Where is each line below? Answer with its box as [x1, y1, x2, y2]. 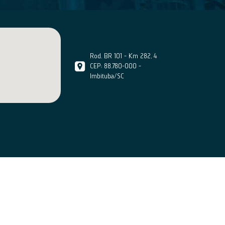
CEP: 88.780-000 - [89, 62, 141, 70]
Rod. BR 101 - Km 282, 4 [89, 52, 157, 60]
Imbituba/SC [89, 72, 124, 80]
